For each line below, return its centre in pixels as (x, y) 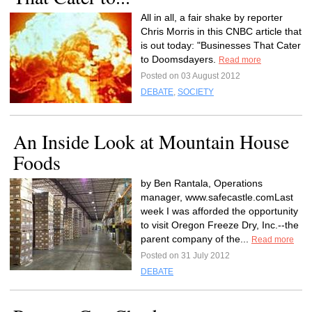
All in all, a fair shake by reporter (212, 17)
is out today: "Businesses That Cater (221, 45)
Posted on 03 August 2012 (190, 76)
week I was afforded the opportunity (219, 211)
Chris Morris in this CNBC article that (221, 31)
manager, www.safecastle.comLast (217, 197)
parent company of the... (196, 239)
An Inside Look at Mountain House (151, 141)
